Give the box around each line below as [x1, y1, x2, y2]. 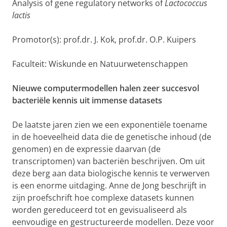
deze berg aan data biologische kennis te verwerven [12, 168, 210, 179]
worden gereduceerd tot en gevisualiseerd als [12, 204, 187, 215]
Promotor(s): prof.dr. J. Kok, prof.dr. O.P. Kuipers [12, 34, 196, 45]
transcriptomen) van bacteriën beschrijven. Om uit [12, 156, 205, 167]
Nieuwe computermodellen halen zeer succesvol [12, 83, 199, 94]
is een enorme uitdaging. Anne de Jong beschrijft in [12, 180, 206, 191]
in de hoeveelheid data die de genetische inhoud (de [12, 131, 211, 142]
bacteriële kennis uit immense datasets [12, 95, 162, 106]
